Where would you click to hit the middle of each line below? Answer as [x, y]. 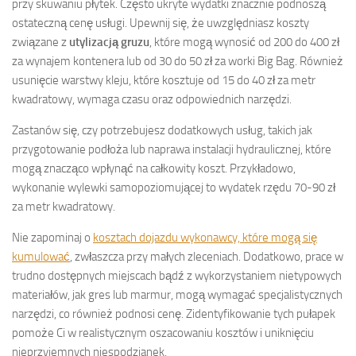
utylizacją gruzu [109, 42]
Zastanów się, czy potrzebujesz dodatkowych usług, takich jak [162, 130]
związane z [41, 42]
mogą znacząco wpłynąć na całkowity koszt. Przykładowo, [154, 168]
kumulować [41, 256]
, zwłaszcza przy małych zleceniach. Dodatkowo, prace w [207, 256]
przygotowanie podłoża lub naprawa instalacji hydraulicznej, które [172, 149]
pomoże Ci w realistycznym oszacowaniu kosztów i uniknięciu [163, 333]
